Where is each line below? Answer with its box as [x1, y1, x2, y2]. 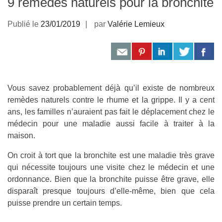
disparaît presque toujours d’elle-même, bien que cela [7, 186, 215, 195]
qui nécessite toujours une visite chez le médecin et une [7, 163, 215, 171]
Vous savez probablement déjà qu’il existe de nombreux [7, 83, 215, 92]
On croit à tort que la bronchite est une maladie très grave [7, 151, 215, 160]
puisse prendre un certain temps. [7, 198, 122, 207]
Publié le [7, 19, 41, 28]
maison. [7, 131, 35, 140]
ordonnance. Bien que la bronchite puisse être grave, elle [7, 174, 215, 183]
